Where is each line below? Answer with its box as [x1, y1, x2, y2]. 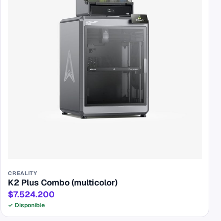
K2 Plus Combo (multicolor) [8, 177, 118, 188]
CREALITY [8, 169, 37, 177]
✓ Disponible [8, 201, 45, 209]
